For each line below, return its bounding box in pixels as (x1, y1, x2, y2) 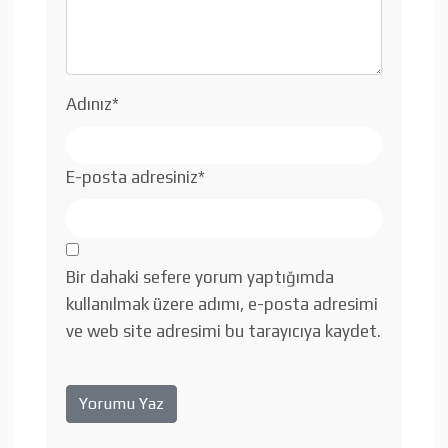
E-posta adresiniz (66, 166, 198, 187)
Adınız (66, 93, 112, 114)
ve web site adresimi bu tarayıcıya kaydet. (66, 320, 381, 341)
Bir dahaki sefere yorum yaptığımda (66, 266, 334, 287)
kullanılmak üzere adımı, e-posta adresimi (66, 293, 378, 314)
